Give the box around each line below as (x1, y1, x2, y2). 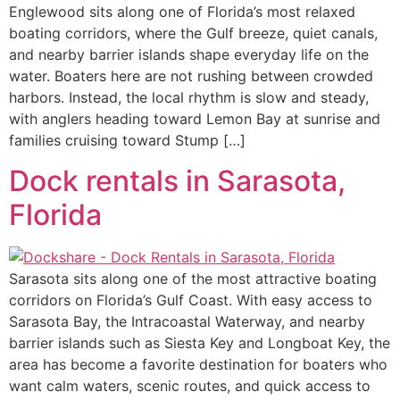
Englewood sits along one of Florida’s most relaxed (9, 3, 355, 21)
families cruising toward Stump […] (9, 131, 246, 150)
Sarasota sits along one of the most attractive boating (9, 269, 377, 287)
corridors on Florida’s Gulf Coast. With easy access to (9, 290, 372, 309)
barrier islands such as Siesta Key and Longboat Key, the (9, 333, 390, 352)
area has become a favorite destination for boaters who (9, 354, 387, 373)
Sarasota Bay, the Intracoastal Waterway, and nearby (9, 312, 365, 330)
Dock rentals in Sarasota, (9, 162, 346, 198)
